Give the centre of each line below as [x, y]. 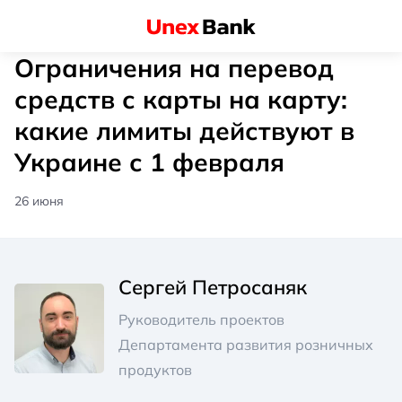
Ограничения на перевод [174, 67]
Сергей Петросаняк [213, 287]
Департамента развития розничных [246, 344]
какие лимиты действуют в [184, 130]
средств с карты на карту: [181, 99]
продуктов [155, 369]
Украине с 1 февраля [149, 162]
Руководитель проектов [201, 319]
